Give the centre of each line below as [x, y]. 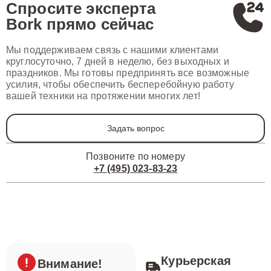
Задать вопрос [135, 128]
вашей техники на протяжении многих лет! [103, 96]
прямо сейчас [100, 24]
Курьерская [196, 261]
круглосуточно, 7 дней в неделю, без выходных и [118, 61]
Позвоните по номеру [135, 156]
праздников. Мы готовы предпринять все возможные [128, 73]
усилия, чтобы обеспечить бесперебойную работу [120, 84]
